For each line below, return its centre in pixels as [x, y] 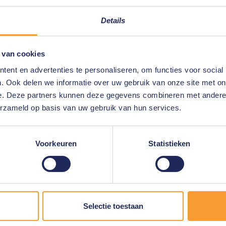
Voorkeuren [56, 144]
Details [113, 21]
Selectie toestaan [113, 206]
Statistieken [169, 144]
